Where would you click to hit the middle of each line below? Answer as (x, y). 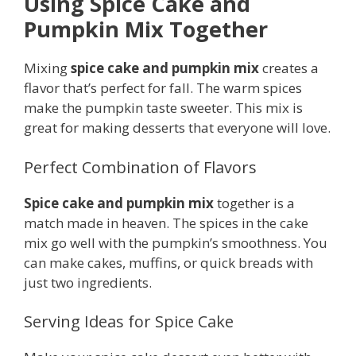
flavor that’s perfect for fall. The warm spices (163, 88)
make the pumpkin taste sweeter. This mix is (163, 108)
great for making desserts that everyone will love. (177, 128)
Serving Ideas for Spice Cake (129, 322)
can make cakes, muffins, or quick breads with (168, 262)
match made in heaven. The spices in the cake (166, 222)
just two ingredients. (88, 282)
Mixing (47, 68)
